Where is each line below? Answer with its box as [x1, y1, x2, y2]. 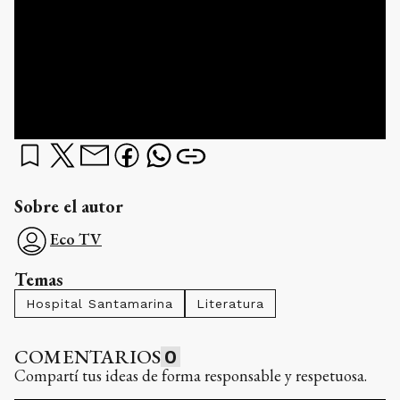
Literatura [196, 296, 264, 311]
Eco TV [50, 228, 102, 249]
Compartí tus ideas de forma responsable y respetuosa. [14, 364, 367, 386]
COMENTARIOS [14, 343, 162, 370]
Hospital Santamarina [26, 296, 173, 311]
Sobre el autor [14, 194, 123, 218]
